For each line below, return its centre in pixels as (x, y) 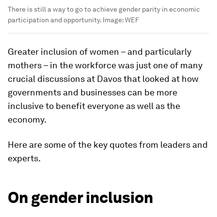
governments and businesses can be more (93, 93)
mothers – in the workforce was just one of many (105, 65)
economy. (27, 120)
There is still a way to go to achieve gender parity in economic (104, 9)
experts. (24, 158)
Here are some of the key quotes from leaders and (108, 145)
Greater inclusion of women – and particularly (100, 52)
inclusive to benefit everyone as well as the (94, 106)
